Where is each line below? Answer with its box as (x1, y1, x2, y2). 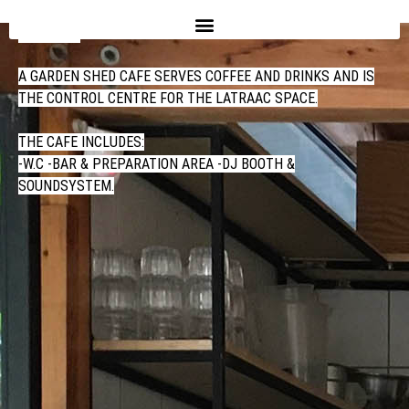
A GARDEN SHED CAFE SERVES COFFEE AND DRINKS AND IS (18, 68, 374, 85)
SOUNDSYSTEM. (18, 177, 114, 194)
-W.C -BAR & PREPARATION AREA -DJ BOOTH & (18, 155, 295, 173)
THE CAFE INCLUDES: (18, 133, 144, 151)
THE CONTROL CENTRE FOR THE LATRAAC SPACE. (18, 89, 318, 107)
